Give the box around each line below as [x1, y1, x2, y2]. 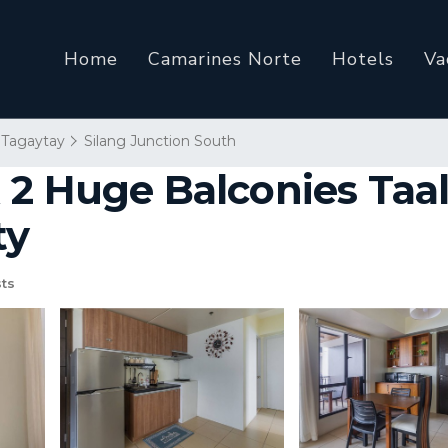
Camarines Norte [148, 47, 302, 71]
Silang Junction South [84, 132, 236, 150]
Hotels [332, 47, 394, 71]
